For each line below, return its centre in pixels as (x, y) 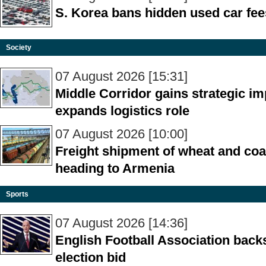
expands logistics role (122, 111)
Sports (17, 194)
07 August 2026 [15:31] (121, 76)
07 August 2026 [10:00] (121, 134)
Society (19, 47)
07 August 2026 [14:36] (121, 223)
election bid (91, 257)
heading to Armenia (115, 168)
